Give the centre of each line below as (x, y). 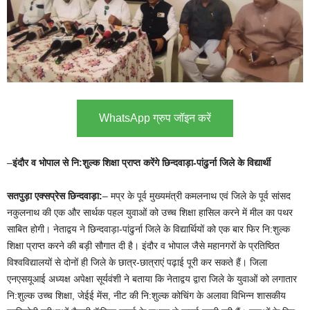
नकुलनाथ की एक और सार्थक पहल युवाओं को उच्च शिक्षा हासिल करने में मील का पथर (150, 212)
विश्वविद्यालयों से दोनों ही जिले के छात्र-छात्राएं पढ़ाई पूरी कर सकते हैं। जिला (137, 262)
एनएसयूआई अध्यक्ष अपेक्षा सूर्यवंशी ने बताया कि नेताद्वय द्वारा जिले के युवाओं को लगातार (152, 279)
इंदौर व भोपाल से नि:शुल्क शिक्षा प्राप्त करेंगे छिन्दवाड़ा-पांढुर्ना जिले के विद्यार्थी (142, 162)
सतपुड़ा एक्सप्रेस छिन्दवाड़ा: (55, 195)
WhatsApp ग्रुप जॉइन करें (155, 118)
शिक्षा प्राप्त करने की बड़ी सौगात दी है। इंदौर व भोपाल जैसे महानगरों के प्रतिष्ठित (143, 245)
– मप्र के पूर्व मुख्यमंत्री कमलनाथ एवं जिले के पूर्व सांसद (197, 195)
